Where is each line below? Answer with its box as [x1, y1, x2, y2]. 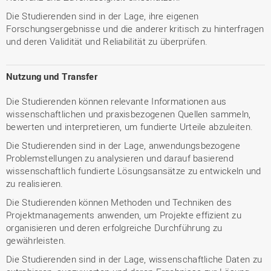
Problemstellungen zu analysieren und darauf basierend [6, 152, 233, 164]
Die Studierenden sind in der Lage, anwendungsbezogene [6, 139, 240, 151]
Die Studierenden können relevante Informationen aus [6, 95, 227, 107]
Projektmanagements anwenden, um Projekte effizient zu [6, 209, 241, 221]
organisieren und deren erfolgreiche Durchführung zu [6, 221, 223, 233]
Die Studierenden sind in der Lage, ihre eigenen [6, 10, 199, 22]
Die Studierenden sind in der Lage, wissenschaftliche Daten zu [6, 253, 263, 265]
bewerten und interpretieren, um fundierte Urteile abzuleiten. [6, 120, 253, 132]
